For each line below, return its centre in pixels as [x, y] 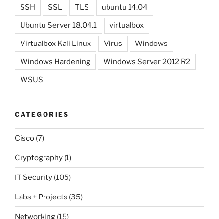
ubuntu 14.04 [125, 7]
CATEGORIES [42, 114]
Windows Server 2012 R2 [147, 61]
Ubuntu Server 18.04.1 [58, 25]
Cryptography [39, 158]
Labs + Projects [41, 197]
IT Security [33, 177]
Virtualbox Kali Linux [55, 43]
